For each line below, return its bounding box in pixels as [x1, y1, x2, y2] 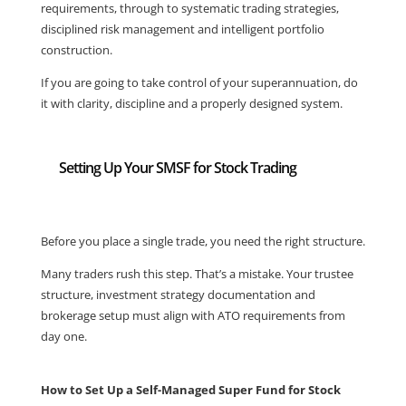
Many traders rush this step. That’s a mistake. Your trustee [40, 266, 353, 282]
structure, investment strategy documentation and [40, 286, 315, 303]
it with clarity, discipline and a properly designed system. [40, 95, 343, 111]
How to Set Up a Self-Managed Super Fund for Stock [40, 382, 341, 398]
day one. [40, 328, 87, 344]
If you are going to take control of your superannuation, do [40, 74, 358, 91]
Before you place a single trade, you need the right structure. [40, 233, 365, 249]
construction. [40, 42, 112, 58]
